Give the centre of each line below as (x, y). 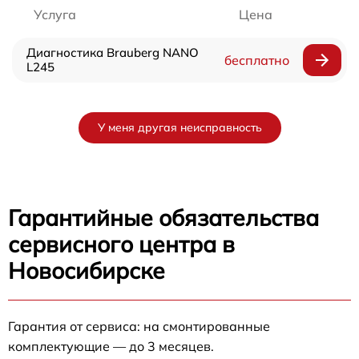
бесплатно (256, 60)
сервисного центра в (121, 244)
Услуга (55, 14)
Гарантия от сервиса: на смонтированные (139, 326)
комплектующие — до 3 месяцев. (111, 346)
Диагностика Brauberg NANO (113, 52)
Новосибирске (87, 270)
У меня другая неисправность (179, 127)
